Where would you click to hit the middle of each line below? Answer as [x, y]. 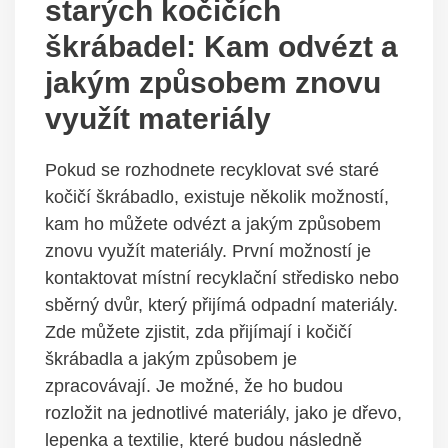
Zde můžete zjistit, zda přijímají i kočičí [198, 331]
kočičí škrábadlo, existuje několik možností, [217, 196]
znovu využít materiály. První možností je [208, 250]
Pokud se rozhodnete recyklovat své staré [212, 169]
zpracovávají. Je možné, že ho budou [194, 385]
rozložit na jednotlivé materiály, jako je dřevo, [223, 412]
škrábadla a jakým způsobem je [171, 358]
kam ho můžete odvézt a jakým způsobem [213, 223]
